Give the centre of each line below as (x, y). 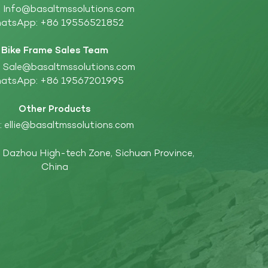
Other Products (55, 109)
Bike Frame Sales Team (55, 51)
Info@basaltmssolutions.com (69, 9)
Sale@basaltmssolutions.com (69, 67)
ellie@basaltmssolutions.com (69, 126)
